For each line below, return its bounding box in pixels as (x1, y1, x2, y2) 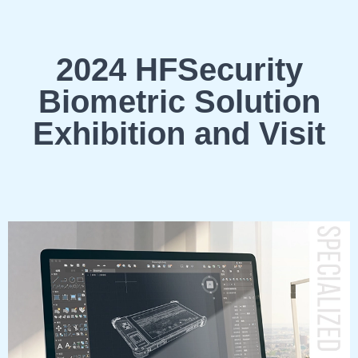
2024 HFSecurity (55, 51, 303, 87)
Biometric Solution (38, 83, 320, 119)
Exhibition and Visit (33, 115, 325, 151)
